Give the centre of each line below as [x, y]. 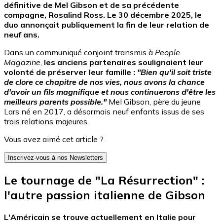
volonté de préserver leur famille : [71, 72]
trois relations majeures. [46, 122]
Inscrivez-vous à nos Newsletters [55, 158]
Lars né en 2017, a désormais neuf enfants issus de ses [104, 112]
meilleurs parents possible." [55, 102]
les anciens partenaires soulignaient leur [124, 62]
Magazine [22, 62]
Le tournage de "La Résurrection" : [104, 180]
